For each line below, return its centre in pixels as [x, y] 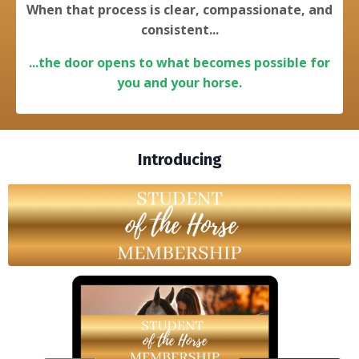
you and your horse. [179, 83]
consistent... [179, 30]
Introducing [179, 160]
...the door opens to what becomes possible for [179, 63]
